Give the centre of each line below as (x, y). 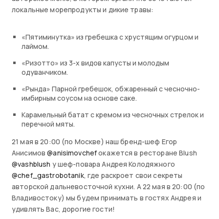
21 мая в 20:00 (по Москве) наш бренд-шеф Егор (95, 142)
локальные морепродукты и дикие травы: (83, 10)
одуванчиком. (45, 72)
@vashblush (31, 164)
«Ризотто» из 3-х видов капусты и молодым (95, 63)
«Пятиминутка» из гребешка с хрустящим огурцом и (110, 37)
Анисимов (30, 153)
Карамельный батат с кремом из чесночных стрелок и (113, 115)
